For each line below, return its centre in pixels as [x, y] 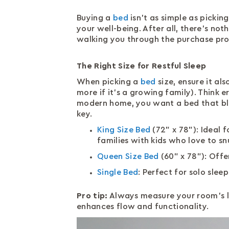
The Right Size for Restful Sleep [142, 66]
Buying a [95, 18]
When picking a [109, 82]
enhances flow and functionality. [143, 207]
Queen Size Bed [128, 156]
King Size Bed [124, 130]
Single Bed [118, 172]
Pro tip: [92, 196]
